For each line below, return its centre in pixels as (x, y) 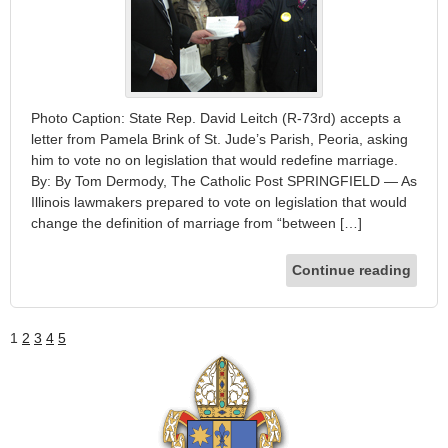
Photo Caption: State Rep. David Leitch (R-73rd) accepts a (216, 117)
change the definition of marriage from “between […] (196, 222)
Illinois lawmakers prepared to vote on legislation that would (219, 201)
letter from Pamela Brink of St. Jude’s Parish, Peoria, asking (219, 138)
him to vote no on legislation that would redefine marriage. (214, 159)
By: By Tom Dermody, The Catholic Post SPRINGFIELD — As (224, 180)
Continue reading (351, 269)
